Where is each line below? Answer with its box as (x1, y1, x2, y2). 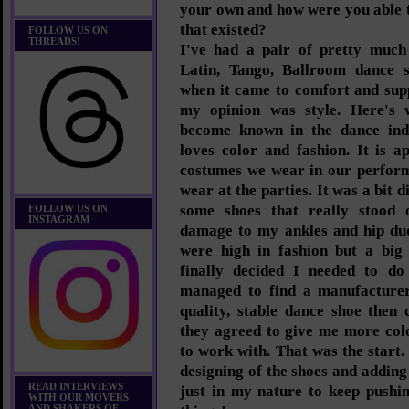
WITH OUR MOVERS (28, 392, 129, 403)
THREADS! (28, 36, 80, 47)
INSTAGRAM (28, 214, 89, 225)
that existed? (180, 21, 267, 38)
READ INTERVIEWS (28, 381, 123, 392)
